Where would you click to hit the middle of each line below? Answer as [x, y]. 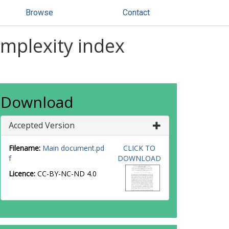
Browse [39, 13]
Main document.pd [73, 148]
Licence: [23, 174]
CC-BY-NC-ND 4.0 [67, 174]
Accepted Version [42, 125]
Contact [136, 13]
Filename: [25, 148]
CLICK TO [139, 148]
